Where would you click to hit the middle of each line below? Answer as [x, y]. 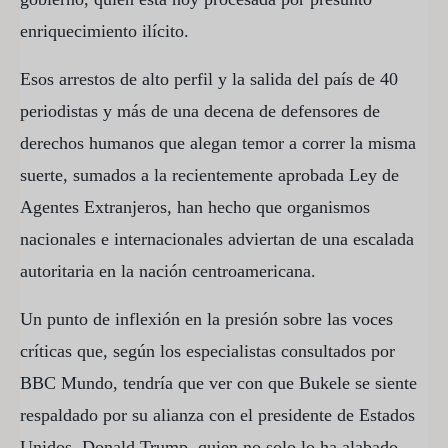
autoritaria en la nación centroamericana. [168, 270]
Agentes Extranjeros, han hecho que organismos [195, 206]
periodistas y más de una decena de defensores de [200, 110]
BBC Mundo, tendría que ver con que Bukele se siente [218, 382]
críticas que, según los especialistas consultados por [207, 350]
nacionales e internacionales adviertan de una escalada [217, 238]
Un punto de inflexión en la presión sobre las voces [206, 318]
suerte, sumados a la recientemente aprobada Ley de [209, 174]
